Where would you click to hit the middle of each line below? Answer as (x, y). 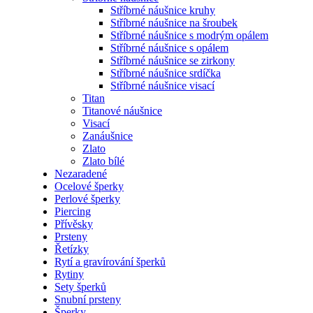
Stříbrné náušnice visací (162, 86)
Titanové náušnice (122, 111)
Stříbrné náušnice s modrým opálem (189, 36)
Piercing (73, 212)
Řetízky (72, 249)
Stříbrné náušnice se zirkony (173, 61)
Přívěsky (74, 224)
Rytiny (69, 275)
